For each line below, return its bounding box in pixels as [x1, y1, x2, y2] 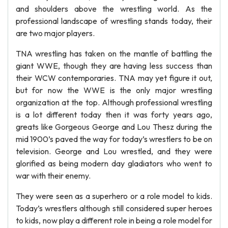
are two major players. [16, 28, 95, 38]
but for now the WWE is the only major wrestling [16, 85, 212, 95]
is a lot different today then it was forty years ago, [16, 109, 212, 120]
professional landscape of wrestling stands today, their [16, 16, 212, 26]
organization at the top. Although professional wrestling [16, 97, 212, 107]
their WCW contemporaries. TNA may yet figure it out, [16, 73, 212, 83]
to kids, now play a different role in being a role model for [16, 215, 212, 225]
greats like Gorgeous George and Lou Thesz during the [16, 122, 212, 132]
